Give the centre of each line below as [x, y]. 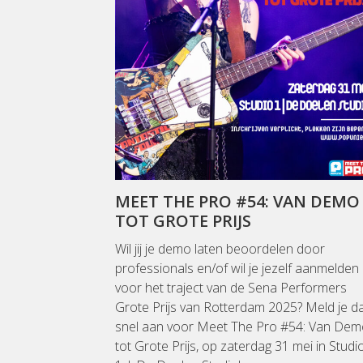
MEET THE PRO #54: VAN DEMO [237, 202]
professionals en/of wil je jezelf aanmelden [237, 269]
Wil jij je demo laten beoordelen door [220, 249]
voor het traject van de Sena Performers [231, 288]
